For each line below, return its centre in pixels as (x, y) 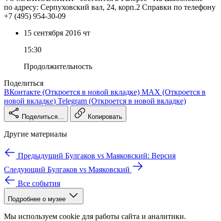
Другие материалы (36, 134)
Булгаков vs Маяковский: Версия (120, 155)
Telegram (72, 101)
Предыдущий (40, 155)
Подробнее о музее (37, 199)
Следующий (25, 169)
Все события (39, 183)
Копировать (105, 116)
